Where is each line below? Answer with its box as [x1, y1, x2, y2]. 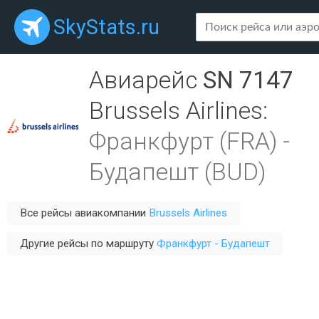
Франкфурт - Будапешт [157, 237, 270, 250]
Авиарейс [89, 66, 203, 94]
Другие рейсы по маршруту [20, 237, 157, 250]
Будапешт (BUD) [89, 158, 266, 186]
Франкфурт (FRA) [89, 127, 277, 155]
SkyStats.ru [53, 15, 159, 39]
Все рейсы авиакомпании [20, 206, 149, 219]
